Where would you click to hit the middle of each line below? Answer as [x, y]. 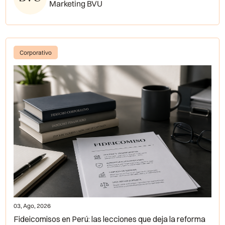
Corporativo [36, 52]
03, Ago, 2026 [32, 205]
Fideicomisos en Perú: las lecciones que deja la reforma [110, 219]
